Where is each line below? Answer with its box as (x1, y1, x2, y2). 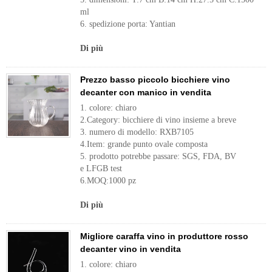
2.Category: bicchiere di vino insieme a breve (80, 115, 236, 124)
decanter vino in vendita (80, 244, 181, 254)
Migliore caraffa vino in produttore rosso (80, 231, 248, 241)
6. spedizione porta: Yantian (80, 19, 175, 29)
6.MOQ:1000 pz (80, 176, 136, 185)
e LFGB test (80, 164, 122, 173)
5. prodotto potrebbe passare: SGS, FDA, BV (80, 152, 236, 161)
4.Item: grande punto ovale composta (80, 140, 208, 149)
